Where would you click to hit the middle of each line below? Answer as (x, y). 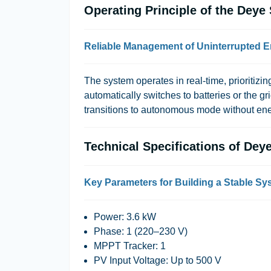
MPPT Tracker (125, 246)
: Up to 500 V (194, 260)
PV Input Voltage (130, 260)
